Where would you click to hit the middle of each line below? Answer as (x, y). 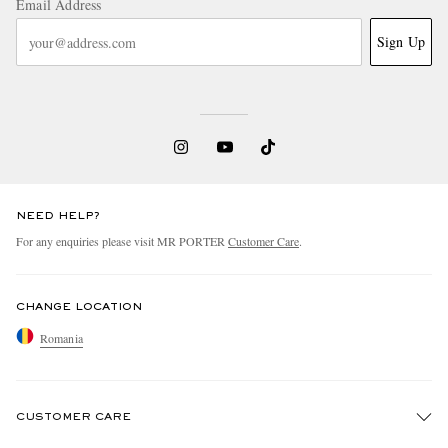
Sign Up (400, 42)
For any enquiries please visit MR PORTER (122, 241)
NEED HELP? (58, 216)
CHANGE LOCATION (79, 307)
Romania (61, 337)
